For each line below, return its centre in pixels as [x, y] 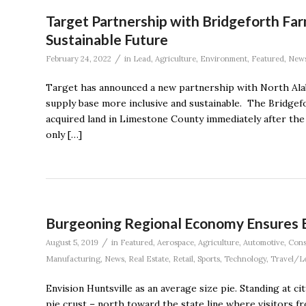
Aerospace [176, 243]
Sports [209, 259]
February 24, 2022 [79, 58]
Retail [183, 259]
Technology [245, 259]
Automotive [264, 243]
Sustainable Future [107, 39]
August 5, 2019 [72, 243]
